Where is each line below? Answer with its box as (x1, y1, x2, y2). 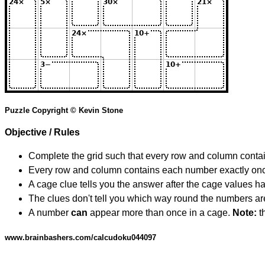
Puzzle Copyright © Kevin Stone (5, 106, 123, 115)
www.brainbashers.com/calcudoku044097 (5, 233, 156, 243)
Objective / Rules (5, 127, 80, 138)
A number (28, 208, 71, 218)
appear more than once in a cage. (88, 208, 232, 218)
